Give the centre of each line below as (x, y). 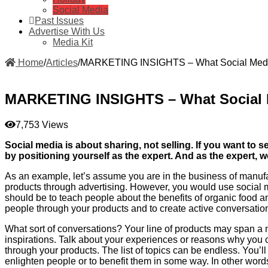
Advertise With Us (67, 31)
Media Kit (73, 42)
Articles (62, 62)
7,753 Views (42, 124)
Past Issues (59, 20)
